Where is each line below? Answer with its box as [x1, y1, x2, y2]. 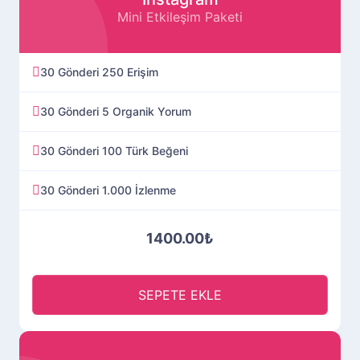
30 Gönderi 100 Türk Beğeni [40, 143, 188, 157]
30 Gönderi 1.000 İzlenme [40, 182, 176, 197]
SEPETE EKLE [138, 286, 222, 303]
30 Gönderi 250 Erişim [40, 64, 158, 79]
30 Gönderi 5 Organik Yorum [40, 104, 191, 118]
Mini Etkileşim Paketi [117, 8, 243, 25]
